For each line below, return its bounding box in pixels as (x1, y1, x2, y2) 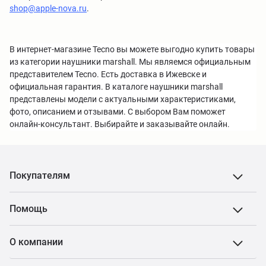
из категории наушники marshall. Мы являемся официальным (9, 57, 251, 66)
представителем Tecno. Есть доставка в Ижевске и (9, 69, 207, 79)
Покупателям (9, 170, 70, 181)
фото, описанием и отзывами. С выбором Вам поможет (9, 107, 226, 116)
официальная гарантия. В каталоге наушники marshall (9, 82, 223, 91)
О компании (9, 236, 63, 248)
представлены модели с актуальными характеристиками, (9, 94, 236, 104)
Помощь (9, 203, 47, 214)
